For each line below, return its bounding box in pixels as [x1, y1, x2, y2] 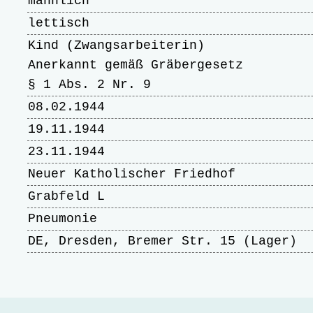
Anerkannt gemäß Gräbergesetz [28, 58, 243, 72]
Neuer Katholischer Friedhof [28, 167, 235, 181]
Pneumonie [28, 212, 97, 226]
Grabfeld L [28, 189, 105, 203]
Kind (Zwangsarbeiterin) [28, 38, 205, 52]
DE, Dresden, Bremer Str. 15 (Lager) [28, 234, 297, 248]
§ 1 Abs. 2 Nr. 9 [28, 78, 151, 92]
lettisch [28, 16, 89, 30]
